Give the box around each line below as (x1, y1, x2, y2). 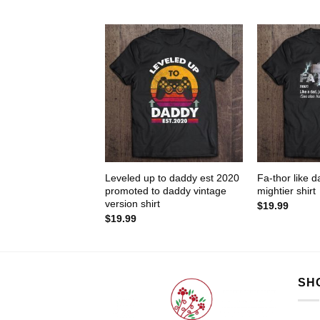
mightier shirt (256, 185, 316, 197)
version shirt (104, 198, 160, 210)
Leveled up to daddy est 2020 (104, 172, 239, 184)
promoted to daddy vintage (104, 185, 226, 197)
